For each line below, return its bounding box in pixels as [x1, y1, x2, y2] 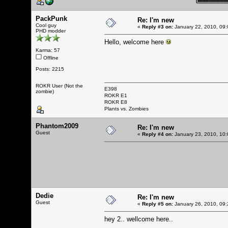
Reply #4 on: [142, 131, 173, 137]
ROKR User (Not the [36, 82, 83, 89]
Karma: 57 [36, 47, 60, 53]
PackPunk [36, 14, 67, 22]
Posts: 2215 [36, 66, 64, 72]
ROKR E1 [104, 92, 127, 98]
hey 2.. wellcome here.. [104, 215, 173, 223]
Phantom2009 [36, 122, 78, 130]
